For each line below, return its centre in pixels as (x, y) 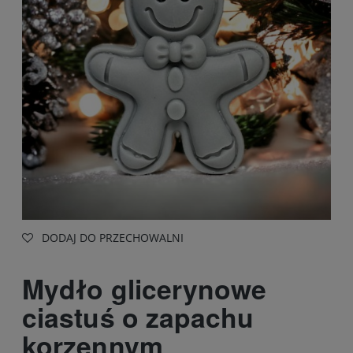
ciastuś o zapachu (138, 317)
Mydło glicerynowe (145, 289)
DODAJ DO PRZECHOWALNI (113, 238)
